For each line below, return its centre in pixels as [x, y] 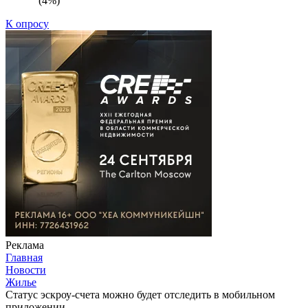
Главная [24, 257]
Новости [26, 269]
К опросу [27, 23]
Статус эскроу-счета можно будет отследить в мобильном [140, 294]
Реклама [25, 245]
